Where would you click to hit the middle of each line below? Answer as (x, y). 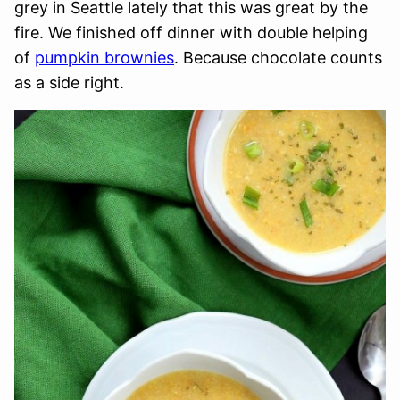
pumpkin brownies (104, 58)
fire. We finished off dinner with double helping (191, 33)
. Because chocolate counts (278, 58)
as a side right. (69, 83)
